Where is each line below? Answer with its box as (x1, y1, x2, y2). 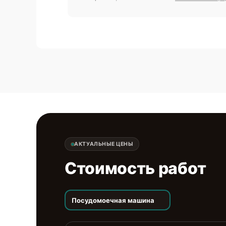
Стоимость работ (65, 158, 206, 178)
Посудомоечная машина (71, 196, 154, 204)
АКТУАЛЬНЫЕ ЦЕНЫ (74, 141, 133, 147)
